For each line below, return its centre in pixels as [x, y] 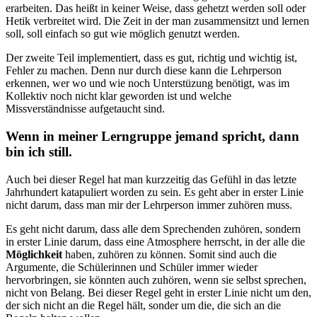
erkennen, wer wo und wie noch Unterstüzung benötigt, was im [148, 83]
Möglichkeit [34, 254]
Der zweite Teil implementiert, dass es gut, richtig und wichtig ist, [151, 58]
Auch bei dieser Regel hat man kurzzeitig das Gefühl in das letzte [151, 179]
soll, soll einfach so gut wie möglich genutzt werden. [123, 34]
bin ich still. [39, 151]
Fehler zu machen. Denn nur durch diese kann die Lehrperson [144, 71]
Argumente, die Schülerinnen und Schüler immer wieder [132, 267]
